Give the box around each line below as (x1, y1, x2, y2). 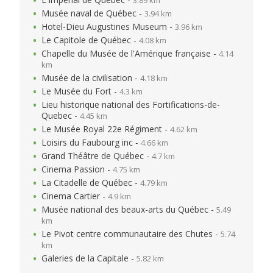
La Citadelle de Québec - (41, 177, 140, 188)
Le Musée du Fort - (41, 85, 119, 97)
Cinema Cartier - (41, 190, 108, 202)
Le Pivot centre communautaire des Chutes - (41, 228, 221, 239)
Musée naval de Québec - (41, 7, 144, 19)
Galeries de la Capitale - (41, 252, 136, 264)
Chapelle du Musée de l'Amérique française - (41, 48, 219, 59)
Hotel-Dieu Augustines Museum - (41, 21, 175, 32)
